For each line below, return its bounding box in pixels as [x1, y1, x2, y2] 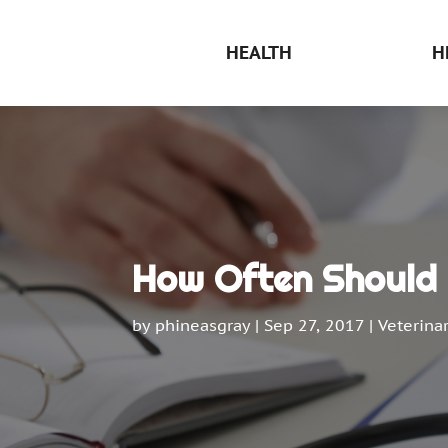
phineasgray [154, 315, 250, 336]
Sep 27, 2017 [263, 315, 364, 336]
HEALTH [225, 41, 292, 64]
